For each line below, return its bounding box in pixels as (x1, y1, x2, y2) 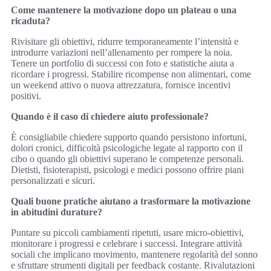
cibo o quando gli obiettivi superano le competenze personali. (11, 154, 244, 165)
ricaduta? (11, 16, 50, 27)
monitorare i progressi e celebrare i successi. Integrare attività (11, 238, 242, 249)
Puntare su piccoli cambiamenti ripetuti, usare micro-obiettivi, (11, 227, 244, 238)
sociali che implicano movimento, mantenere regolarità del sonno (11, 249, 258, 260)
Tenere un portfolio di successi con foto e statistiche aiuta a (11, 58, 234, 69)
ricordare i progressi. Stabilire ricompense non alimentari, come (11, 69, 251, 80)
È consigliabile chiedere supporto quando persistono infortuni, (11, 132, 247, 143)
